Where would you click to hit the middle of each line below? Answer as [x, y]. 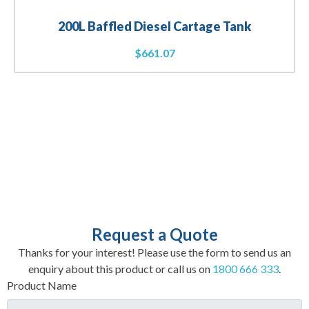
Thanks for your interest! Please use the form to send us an [154, 252]
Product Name [42, 286]
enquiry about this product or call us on [120, 269]
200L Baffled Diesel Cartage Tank [154, 27]
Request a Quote [154, 235]
